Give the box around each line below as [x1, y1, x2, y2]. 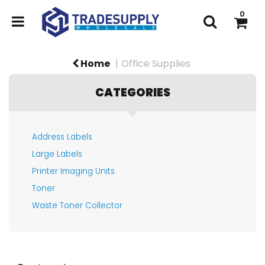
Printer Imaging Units [32, 166, 115, 177]
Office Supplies [121, 57, 190, 71]
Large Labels [32, 148, 82, 160]
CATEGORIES [95, 85, 170, 101]
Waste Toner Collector [32, 200, 122, 212]
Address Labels [32, 131, 92, 143]
